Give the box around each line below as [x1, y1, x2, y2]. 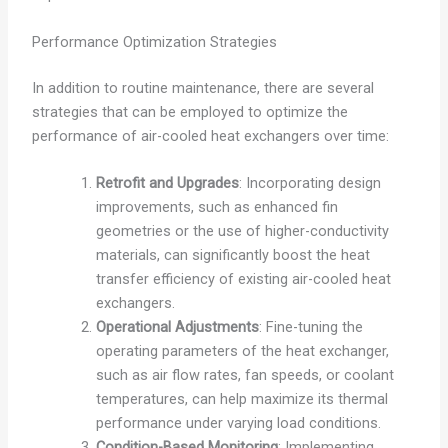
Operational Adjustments [95, 317, 259, 336]
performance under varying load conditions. [95, 413, 381, 432]
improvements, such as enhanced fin [95, 197, 338, 216]
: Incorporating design [238, 173, 381, 192]
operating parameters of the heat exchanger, [95, 341, 389, 360]
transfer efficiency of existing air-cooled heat [95, 269, 391, 288]
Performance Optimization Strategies [31, 32, 277, 51]
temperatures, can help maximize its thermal [95, 389, 388, 408]
